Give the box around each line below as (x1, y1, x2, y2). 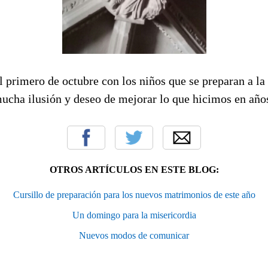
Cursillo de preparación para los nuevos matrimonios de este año (13, 189, 255, 200)
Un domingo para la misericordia (72, 209, 196, 220)
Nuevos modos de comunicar (79, 230, 189, 240)
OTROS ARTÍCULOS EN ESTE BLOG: (49, 164, 219, 175)
